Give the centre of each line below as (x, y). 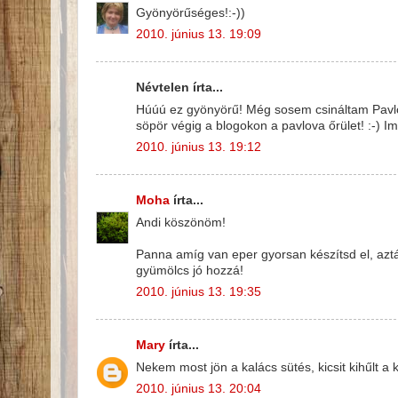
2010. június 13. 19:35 (199, 292)
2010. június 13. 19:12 (199, 147)
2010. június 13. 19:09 (199, 35)
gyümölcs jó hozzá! (190, 270)
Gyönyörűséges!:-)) (191, 12)
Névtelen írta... (179, 87)
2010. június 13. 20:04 (199, 389)
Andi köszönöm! (181, 222)
